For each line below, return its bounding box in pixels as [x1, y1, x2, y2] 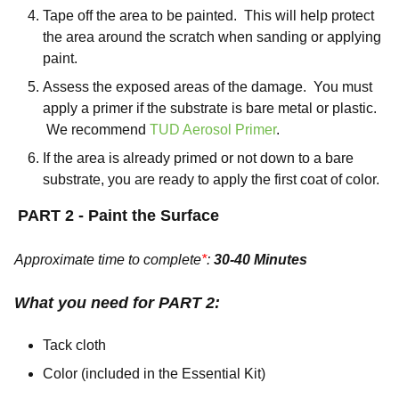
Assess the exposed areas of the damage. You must [43, 79, 372, 94]
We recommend [43, 122, 150, 137]
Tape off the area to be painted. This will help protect [43, 8, 374, 23]
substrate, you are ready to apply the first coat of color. [43, 172, 379, 187]
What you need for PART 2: [14, 294, 220, 312]
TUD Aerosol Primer [150, 122, 276, 137]
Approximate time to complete [14, 252, 201, 267]
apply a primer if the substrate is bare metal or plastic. [43, 101, 377, 116]
